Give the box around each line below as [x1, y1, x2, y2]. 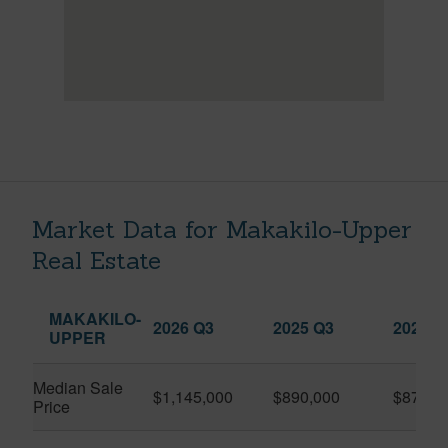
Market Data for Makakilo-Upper [32, 213, 412, 245]
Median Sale [33, 375, 123, 399]
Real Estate [32, 244, 161, 276]
